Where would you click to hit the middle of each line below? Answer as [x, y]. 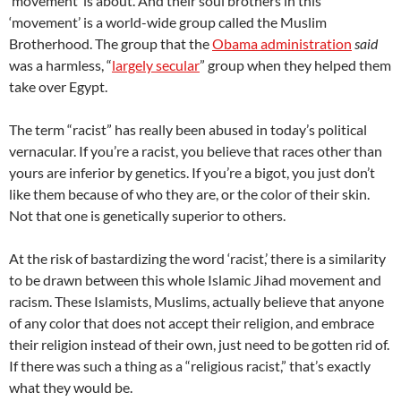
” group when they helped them [295, 65]
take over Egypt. [58, 86]
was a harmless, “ [60, 65]
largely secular [156, 65]
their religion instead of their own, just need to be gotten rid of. [199, 344]
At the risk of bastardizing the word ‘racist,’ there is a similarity [197, 258]
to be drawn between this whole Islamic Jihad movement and [195, 280]
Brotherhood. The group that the [111, 43]
